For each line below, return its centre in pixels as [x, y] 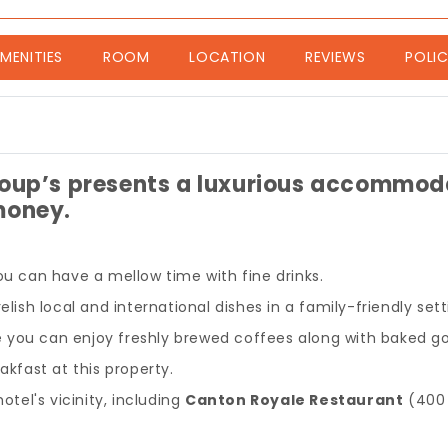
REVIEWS [335, 57]
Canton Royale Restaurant [294, 400]
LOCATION [227, 57]
